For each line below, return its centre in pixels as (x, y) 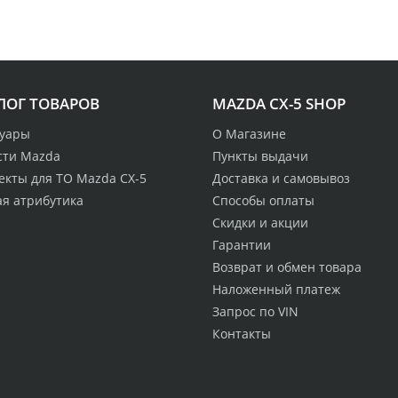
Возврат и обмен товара (287, 267)
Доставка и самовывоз (281, 179)
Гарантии (242, 245)
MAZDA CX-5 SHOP (279, 104)
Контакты (242, 334)
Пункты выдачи (260, 156)
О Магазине (249, 134)
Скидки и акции (260, 223)
